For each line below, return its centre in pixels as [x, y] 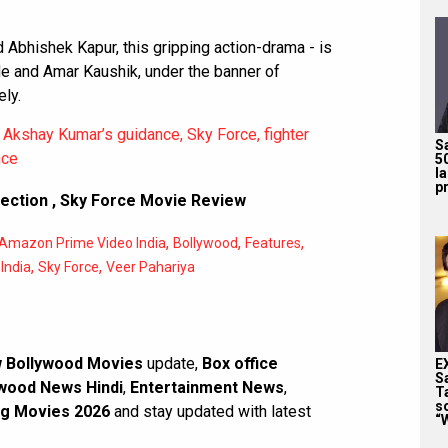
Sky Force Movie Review [153, 200]
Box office [240, 363]
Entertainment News [207, 387]
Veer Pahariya [150, 266]
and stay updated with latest [210, 411]
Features [273, 242]
